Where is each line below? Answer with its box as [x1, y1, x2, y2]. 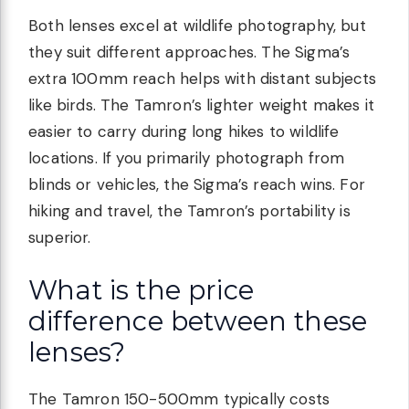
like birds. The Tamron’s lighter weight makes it [28, 95, 375, 116]
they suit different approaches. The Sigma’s [28, 42, 351, 63]
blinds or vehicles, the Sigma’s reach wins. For [28, 174, 365, 195]
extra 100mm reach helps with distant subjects [28, 68, 377, 89]
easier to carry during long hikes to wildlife [28, 121, 340, 142]
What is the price [28, 273, 254, 306]
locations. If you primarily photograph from [28, 148, 345, 169]
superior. [28, 227, 91, 248]
